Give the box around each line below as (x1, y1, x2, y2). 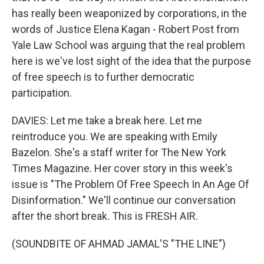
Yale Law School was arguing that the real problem (12, 39, 245, 51)
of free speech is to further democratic (12, 71, 194, 83)
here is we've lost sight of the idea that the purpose (12, 55, 251, 67)
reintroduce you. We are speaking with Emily (12, 130, 217, 143)
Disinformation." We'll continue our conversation (12, 194, 236, 206)
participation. (12, 87, 72, 99)
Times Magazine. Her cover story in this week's (12, 162, 233, 174)
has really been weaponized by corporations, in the (12, 7, 247, 19)
